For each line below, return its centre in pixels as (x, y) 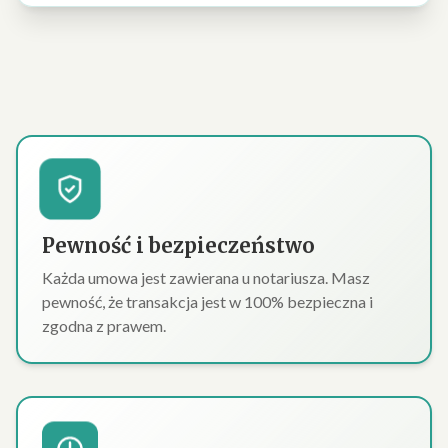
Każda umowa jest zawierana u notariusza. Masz (206, 277)
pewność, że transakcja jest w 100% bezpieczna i (207, 301)
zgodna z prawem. (104, 325)
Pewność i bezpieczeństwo (178, 245)
